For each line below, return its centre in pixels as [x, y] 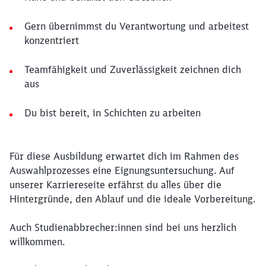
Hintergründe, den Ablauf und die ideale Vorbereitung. [132, 199]
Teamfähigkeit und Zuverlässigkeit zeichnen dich [133, 69]
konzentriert [52, 40]
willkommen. [37, 242]
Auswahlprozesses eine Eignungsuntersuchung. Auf [122, 170]
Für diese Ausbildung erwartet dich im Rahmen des [124, 156]
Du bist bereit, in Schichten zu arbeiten [113, 113]
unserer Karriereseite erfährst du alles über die [115, 185]
